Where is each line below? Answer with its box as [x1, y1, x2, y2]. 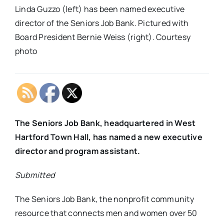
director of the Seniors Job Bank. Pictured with [14, 17, 189, 29]
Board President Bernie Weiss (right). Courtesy [14, 31, 191, 43]
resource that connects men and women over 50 [14, 207, 197, 219]
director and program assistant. [14, 145, 140, 157]
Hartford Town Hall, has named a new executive [14, 131, 202, 143]
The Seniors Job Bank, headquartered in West [14, 117, 196, 129]
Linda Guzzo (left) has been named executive [14, 3, 185, 15]
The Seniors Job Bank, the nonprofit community [14, 193, 194, 205]
